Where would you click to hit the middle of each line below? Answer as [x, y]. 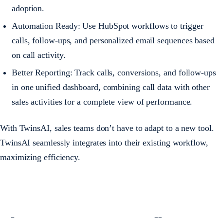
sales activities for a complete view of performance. [102, 102]
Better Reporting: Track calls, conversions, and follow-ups [114, 73]
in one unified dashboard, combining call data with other [111, 87]
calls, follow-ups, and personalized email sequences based [113, 40]
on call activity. [39, 55]
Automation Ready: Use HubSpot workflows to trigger [108, 26]
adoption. [28, 8]
